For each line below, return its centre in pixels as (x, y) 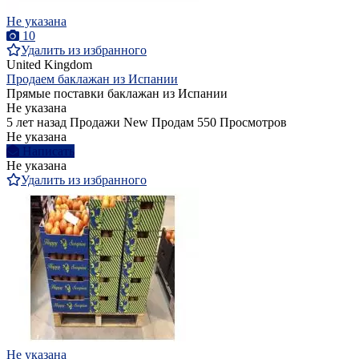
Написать (48, 151)
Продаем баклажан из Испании (92, 79)
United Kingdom (49, 65)
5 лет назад (36, 123)
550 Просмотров (242, 123)
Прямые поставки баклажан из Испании (117, 94)
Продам (173, 123)
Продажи (95, 123)
